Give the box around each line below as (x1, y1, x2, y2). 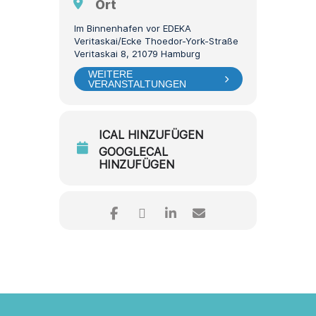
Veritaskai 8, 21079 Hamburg (74, 48, 200, 59)
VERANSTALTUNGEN (88, 78, 186, 90)
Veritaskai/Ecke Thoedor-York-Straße (74, 35, 238, 47)
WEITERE (88, 68, 133, 80)
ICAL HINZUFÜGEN (99, 128, 203, 142)
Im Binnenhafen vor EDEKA (74, 23, 191, 34)
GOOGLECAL (99, 145, 168, 159)
